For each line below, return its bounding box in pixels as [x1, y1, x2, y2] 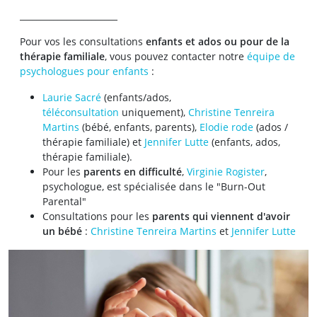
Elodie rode [200, 120, 253, 134]
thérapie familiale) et [42, 135, 144, 149]
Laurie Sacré [42, 91, 101, 104]
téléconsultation [42, 105, 119, 119]
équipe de [247, 50, 295, 63]
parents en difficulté [83, 165, 182, 178]
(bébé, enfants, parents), [82, 120, 200, 134]
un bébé [42, 224, 82, 238]
